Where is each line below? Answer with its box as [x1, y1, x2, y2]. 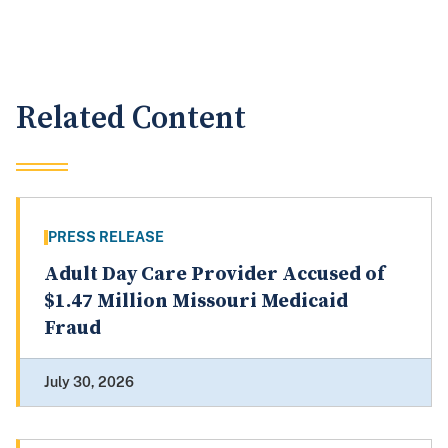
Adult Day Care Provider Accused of [44, 262, 385, 288]
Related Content [16, 99, 246, 139]
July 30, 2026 [44, 374, 134, 391]
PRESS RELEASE [48, 229, 164, 246]
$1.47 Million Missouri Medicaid [44, 289, 348, 315]
